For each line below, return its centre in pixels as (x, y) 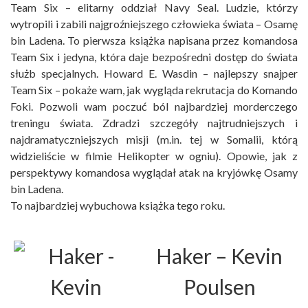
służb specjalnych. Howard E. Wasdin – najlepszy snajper (154, 74)
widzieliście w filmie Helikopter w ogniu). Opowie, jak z (154, 156)
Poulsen (219, 287)
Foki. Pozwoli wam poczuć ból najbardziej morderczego (154, 107)
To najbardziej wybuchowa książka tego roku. (118, 206)
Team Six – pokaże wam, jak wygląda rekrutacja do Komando (154, 90)
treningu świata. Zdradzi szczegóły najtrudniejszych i (154, 123)
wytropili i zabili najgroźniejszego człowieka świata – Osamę (154, 24)
